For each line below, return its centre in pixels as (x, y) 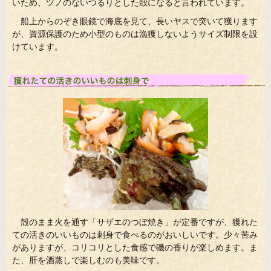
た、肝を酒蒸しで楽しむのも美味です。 (88, 260)
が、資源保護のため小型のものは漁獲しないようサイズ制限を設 (135, 34)
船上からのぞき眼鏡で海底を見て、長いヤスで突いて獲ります (139, 21)
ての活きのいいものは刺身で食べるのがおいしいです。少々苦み (135, 234)
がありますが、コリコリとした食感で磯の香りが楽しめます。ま (135, 247)
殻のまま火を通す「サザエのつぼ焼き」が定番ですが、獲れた (139, 222)
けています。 (38, 46)
